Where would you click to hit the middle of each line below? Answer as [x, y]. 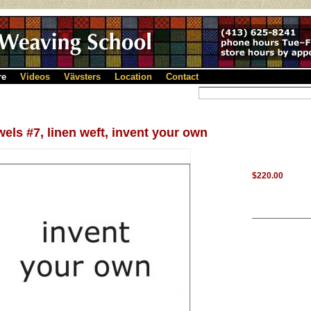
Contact [182, 77]
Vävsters [82, 77]
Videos [35, 77]
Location [133, 77]
